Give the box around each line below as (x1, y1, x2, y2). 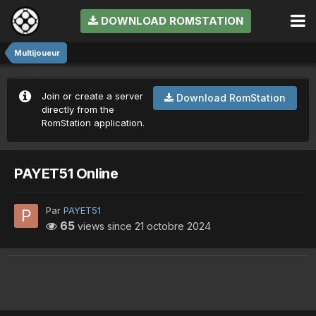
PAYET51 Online (14, 164, 119, 182)
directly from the (42, 104, 114, 116)
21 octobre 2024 (135, 219, 211, 232)
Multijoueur (14, 48, 60, 58)
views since (75, 219, 135, 232)
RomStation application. (42, 117, 145, 129)
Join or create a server (42, 90, 143, 102)
